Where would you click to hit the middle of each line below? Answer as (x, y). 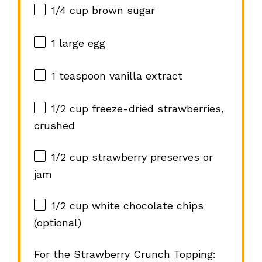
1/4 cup (70, 11)
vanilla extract (144, 76)
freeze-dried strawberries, (156, 109)
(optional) (57, 223)
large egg (80, 43)
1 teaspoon (78, 76)
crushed (54, 126)
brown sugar (121, 11)
